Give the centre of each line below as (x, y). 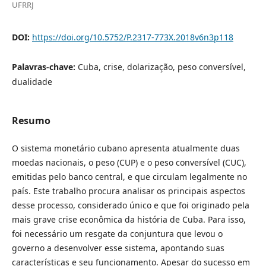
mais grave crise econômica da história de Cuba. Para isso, (129, 219)
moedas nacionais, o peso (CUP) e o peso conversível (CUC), (129, 162)
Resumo (31, 120)
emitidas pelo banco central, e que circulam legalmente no (129, 177)
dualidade (32, 81)
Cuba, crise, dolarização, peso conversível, (161, 66)
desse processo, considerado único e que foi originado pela (130, 205)
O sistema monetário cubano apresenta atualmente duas (126, 148)
